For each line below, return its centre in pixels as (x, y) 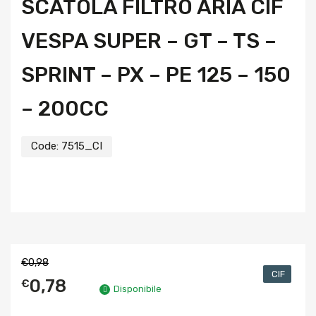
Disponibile (138, 289)
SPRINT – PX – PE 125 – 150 (156, 75)
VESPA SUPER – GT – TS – (149, 41)
